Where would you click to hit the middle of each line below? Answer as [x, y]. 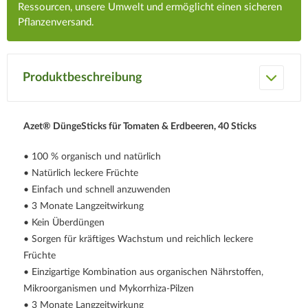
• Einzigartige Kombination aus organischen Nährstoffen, [143, 272]
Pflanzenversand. [56, 22]
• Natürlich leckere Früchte [81, 173]
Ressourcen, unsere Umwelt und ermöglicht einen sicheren [150, 7]
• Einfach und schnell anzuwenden [97, 189]
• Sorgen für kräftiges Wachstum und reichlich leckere [138, 239]
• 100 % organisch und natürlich [92, 156]
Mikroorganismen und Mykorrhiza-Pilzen [109, 288]
